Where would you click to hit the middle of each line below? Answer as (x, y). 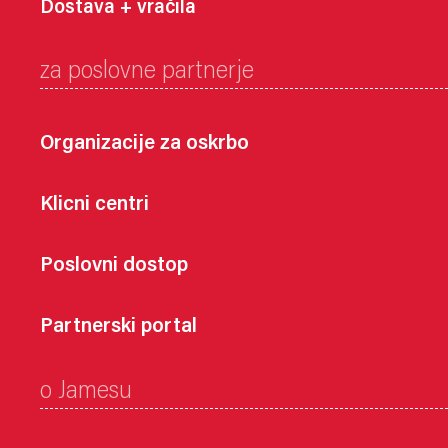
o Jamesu (86, 393)
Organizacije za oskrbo (144, 145)
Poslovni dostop (114, 267)
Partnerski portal (118, 328)
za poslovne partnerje (147, 73)
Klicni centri (94, 206)
